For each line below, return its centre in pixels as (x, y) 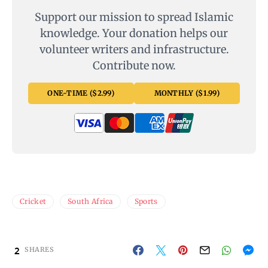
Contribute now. (134, 66)
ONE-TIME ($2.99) (81, 93)
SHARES (39, 250)
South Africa (90, 202)
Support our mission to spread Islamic (134, 17)
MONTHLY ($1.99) (187, 93)
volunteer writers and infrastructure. (134, 50)
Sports (146, 202)
